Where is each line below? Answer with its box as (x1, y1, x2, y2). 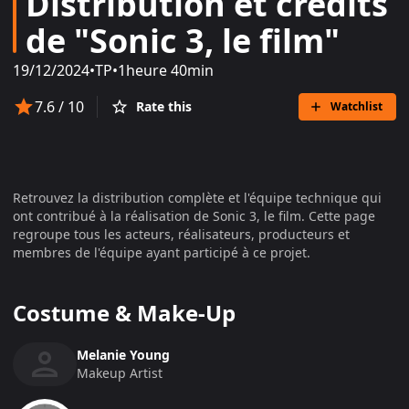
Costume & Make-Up (13, 297, 236, 328)
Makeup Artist (77, 363, 163, 382)
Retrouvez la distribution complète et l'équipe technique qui (13, 188, 382, 206)
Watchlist (330, 98, 383, 114)
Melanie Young (77, 345, 170, 363)
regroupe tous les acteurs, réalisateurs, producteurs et (13, 225, 350, 243)
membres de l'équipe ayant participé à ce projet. (13, 243, 310, 261)
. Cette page (301, 206, 375, 225)
